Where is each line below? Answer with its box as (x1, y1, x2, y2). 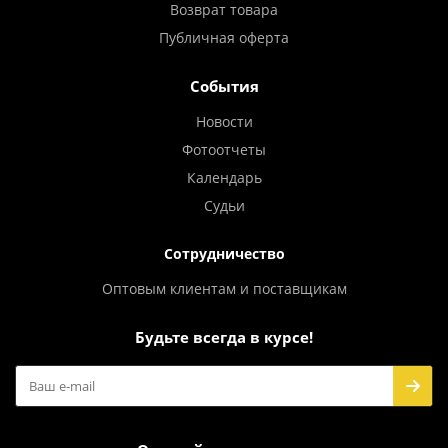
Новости (195, 112, 253, 131)
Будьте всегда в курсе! (135, 327, 313, 347)
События (189, 76, 259, 96)
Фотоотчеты (182, 140, 266, 159)
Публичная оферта (159, 28, 289, 47)
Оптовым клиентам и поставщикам (101, 279, 347, 298)
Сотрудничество (163, 244, 285, 263)
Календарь (186, 168, 262, 187)
